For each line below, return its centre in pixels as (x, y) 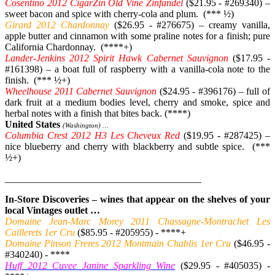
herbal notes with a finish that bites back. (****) (98, 113)
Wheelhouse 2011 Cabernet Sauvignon (81, 91)
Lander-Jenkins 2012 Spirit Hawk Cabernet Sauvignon (117, 58)
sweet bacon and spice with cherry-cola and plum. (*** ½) (119, 14)
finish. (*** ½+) (37, 80)
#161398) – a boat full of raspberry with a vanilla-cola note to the (137, 69)
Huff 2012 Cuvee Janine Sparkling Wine (90, 265)
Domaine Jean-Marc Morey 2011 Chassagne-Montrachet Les (137, 221)
